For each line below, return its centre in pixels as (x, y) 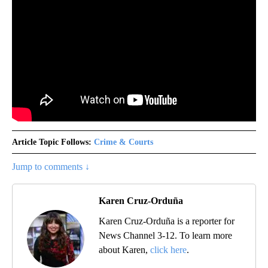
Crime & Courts (124, 142)
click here (168, 249)
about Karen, (124, 249)
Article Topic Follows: (52, 142)
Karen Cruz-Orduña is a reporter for (167, 221)
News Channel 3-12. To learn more (165, 235)
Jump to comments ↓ (51, 166)
